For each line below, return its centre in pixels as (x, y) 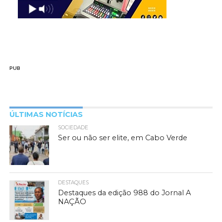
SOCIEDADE (73, 127)
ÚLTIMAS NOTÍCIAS (46, 114)
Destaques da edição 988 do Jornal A (125, 193)
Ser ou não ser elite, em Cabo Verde (123, 138)
